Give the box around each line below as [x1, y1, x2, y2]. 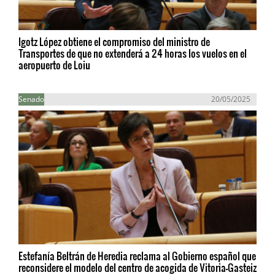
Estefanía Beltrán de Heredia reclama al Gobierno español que [18, 249, 256, 263]
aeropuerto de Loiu [18, 58, 90, 72]
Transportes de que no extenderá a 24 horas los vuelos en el [18, 46, 247, 60]
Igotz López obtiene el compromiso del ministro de [18, 34, 210, 48]
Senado [18, 94, 44, 104]
